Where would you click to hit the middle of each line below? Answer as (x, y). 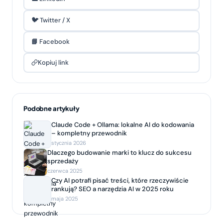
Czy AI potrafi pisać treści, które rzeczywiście (120, 180)
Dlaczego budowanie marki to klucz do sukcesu (120, 152)
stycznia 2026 (69, 143)
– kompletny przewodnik (89, 133)
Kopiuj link (53, 63)
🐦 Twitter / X (51, 20)
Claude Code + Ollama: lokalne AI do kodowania (123, 124)
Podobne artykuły (52, 108)
